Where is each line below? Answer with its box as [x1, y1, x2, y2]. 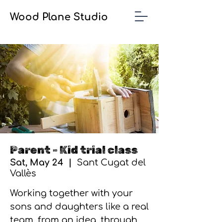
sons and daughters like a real [10, 202, 149, 212]
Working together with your [10, 188, 133, 198]
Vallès [10, 168, 36, 178]
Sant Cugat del [77, 158, 146, 167]
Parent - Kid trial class [10, 143, 138, 157]
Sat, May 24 [10, 158, 63, 167]
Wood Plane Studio [10, 11, 108, 23]
